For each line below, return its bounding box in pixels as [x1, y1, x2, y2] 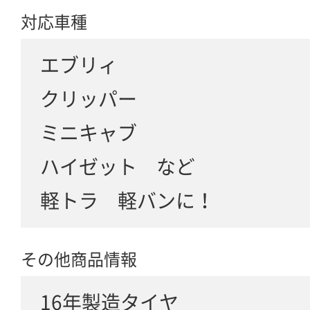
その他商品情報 [21, 250, 137, 268]
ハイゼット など [40, 156, 195, 176]
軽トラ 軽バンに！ [40, 190, 215, 210]
